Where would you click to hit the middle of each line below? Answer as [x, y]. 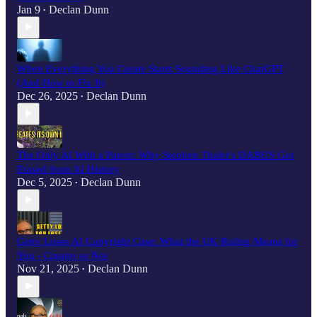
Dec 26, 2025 [47, 96]
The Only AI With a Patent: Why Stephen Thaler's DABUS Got [155, 155]
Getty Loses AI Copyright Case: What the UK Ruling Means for [157, 241]
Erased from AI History [68, 169]
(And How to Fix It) [61, 82]
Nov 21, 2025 [48, 268]
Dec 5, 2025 [45, 182]
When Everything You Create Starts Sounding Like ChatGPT [150, 68]
